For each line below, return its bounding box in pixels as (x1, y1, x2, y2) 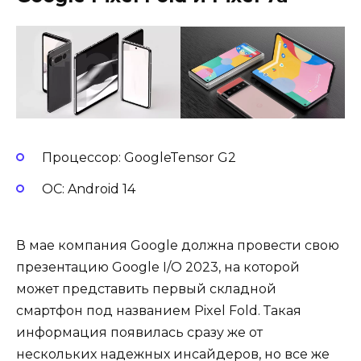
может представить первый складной (16, 280, 276, 297)
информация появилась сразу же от (16, 324, 263, 340)
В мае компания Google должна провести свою (16, 237, 339, 253)
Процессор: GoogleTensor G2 (42, 150, 236, 166)
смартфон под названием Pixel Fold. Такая (16, 302, 301, 318)
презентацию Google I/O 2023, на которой (16, 259, 300, 275)
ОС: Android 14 (42, 180, 135, 197)
